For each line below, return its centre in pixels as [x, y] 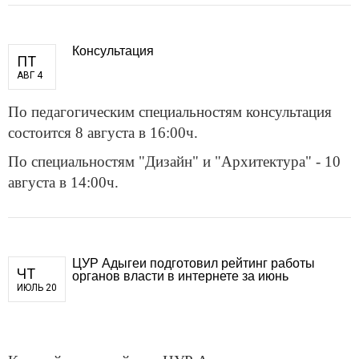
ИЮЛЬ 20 [37, 287]
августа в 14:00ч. [63, 182]
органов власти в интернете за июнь [180, 275]
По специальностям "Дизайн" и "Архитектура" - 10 [174, 161]
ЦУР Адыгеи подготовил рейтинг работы [194, 262]
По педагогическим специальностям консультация [170, 111]
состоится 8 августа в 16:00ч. [103, 132]
